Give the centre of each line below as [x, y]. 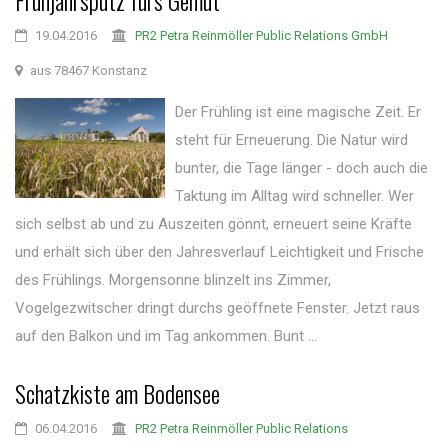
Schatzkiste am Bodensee [117, 393]
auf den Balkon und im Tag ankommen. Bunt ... [166, 336]
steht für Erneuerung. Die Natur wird [292, 140]
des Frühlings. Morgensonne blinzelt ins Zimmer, [173, 280]
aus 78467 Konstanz [87, 70]
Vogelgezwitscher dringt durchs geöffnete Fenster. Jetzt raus [217, 308]
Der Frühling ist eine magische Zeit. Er [298, 112]
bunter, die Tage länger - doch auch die [302, 168]
